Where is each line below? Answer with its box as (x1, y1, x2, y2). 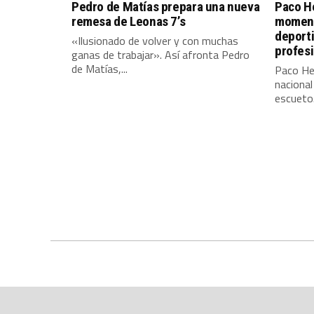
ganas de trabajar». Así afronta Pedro (71, 46, 250, 63)
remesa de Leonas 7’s (71, 13, 186, 29)
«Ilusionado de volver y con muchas (71, 32, 238, 49)
